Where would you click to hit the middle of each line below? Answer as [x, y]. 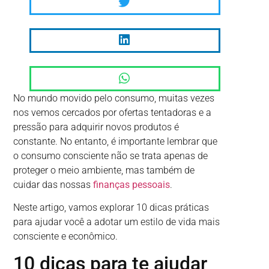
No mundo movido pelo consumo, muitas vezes [114, 98]
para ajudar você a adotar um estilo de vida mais [117, 222]
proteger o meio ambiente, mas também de [104, 170]
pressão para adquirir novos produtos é [96, 127]
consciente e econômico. [66, 236]
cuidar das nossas [53, 184]
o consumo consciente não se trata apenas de [111, 156]
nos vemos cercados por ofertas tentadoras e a [113, 112]
